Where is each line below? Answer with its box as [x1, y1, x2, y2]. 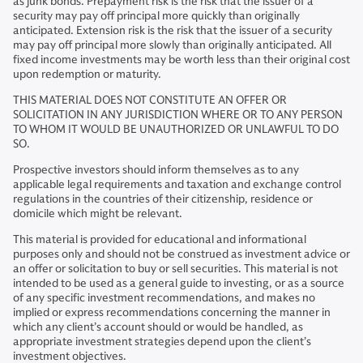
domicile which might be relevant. [13, 207, 182, 221]
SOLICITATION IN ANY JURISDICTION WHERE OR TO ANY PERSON [13, 108, 343, 122]
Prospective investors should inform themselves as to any [13, 163, 299, 177]
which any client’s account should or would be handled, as [13, 320, 303, 335]
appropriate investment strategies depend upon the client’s [13, 335, 311, 349]
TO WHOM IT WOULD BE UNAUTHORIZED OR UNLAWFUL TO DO [13, 122, 339, 137]
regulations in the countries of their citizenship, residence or [13, 192, 313, 207]
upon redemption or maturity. [13, 67, 161, 82]
